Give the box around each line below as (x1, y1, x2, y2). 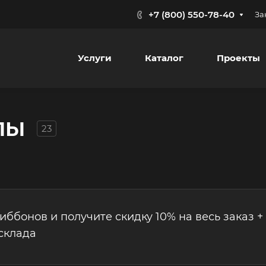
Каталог (144, 52, 183, 64)
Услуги (77, 52, 112, 64)
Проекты (216, 52, 260, 64)
